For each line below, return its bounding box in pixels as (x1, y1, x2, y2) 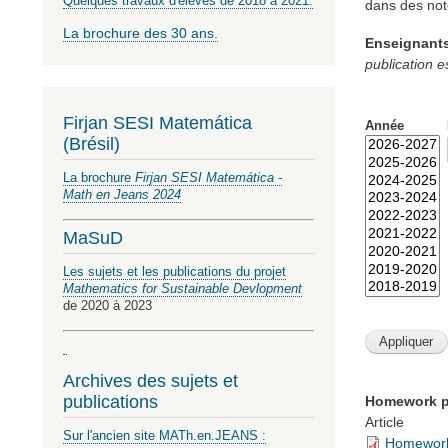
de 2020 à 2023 (63, 298, 152, 314)
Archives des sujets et (63, 370, 238, 392)
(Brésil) (63, 133, 120, 155)
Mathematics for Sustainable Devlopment (63, 281, 302, 297)
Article (364, 413, 404, 430)
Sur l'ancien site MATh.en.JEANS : (63, 428, 266, 444)
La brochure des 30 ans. (63, 25, 218, 42)
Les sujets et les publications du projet (63, 264, 286, 280)
